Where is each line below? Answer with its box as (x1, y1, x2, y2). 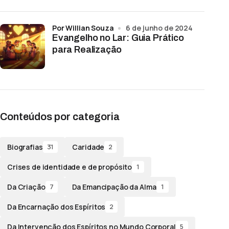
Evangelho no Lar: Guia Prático (52, 33, 184, 43)
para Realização (52, 44, 122, 55)
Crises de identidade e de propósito (7, 162, 132, 172)
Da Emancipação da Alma (72, 181, 156, 192)
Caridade (72, 142, 105, 152)
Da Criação (7, 181, 45, 192)
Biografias (7, 142, 43, 152)
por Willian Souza (56, 23, 114, 33)
